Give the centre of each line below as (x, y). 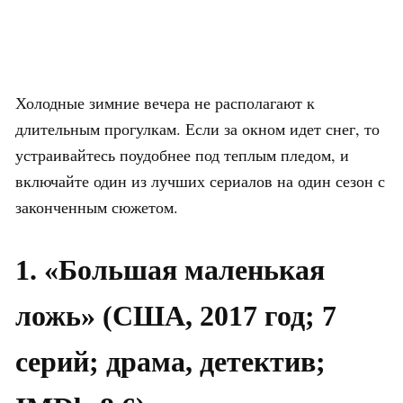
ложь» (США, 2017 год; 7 (176, 315)
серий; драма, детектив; (170, 361)
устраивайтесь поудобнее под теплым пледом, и (182, 154)
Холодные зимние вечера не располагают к (165, 102)
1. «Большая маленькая (170, 269)
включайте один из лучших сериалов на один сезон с (200, 180)
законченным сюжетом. (97, 206)
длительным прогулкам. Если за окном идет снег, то (197, 128)
